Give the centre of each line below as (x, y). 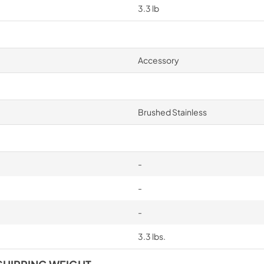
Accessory (158, 60)
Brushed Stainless (172, 112)
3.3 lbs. (151, 236)
